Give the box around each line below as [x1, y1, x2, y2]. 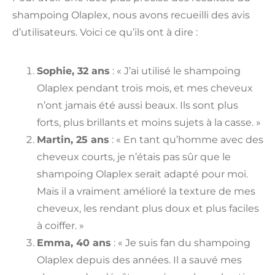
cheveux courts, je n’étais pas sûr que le [37, 151, 231, 163]
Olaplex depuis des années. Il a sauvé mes [37, 254, 242, 266]
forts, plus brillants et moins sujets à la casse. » [37, 117, 261, 129]
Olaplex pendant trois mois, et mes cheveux [37, 82, 253, 95]
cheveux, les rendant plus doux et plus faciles [37, 203, 259, 215]
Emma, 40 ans [37, 237, 111, 249]
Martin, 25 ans [37, 134, 109, 146]
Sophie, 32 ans [37, 65, 110, 77]
